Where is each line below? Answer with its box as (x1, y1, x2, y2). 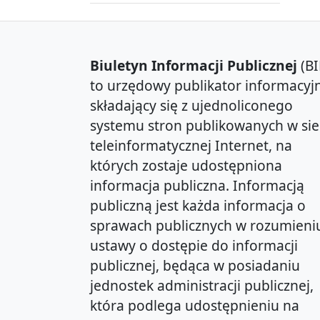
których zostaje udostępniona (90, 156, 282, 176)
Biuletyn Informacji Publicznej (90, 56, 297, 76)
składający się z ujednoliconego (90, 96, 293, 116)
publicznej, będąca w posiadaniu (90, 256, 300, 276)
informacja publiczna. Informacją (90, 176, 304, 196)
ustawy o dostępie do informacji (90, 236, 298, 256)
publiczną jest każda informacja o (90, 196, 306, 216)
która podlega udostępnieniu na (90, 296, 299, 316)
